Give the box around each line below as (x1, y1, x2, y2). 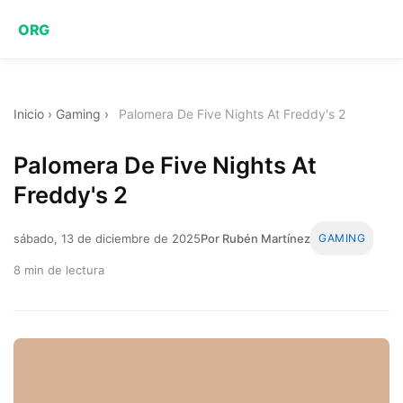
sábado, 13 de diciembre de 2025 (13, 230, 201, 246)
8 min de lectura (13, 262, 104, 277)
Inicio (13, 106, 44, 121)
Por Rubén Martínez (201, 230, 310, 246)
